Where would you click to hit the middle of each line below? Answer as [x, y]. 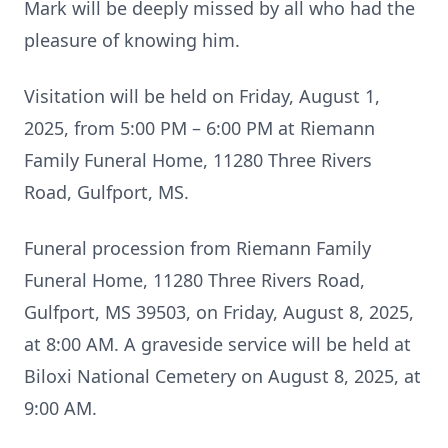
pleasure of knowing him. [132, 40]
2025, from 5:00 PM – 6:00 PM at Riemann [199, 128]
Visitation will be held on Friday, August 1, [202, 96]
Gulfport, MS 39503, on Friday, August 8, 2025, [219, 312]
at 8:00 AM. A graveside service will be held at [217, 344]
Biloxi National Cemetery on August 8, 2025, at [222, 376]
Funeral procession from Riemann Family [197, 248]
